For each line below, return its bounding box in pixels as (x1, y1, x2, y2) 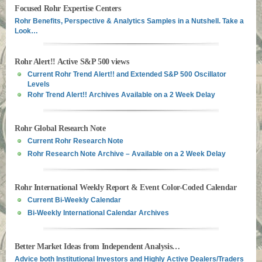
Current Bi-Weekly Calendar (27, 196, 121, 204)
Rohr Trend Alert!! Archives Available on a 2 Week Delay (27, 91, 215, 99)
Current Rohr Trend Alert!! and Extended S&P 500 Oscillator (27, 70, 226, 78)
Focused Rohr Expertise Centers (15, 4, 121, 13)
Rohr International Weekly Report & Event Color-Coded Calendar (15, 183, 237, 192)
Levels (27, 80, 50, 87)
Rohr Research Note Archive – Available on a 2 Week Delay (27, 150, 226, 158)
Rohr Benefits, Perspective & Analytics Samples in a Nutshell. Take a (15, 17, 244, 25)
